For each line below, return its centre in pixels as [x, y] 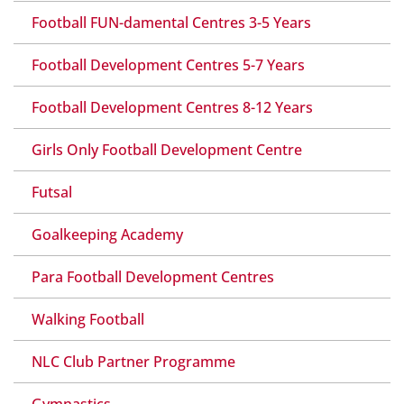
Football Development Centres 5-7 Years [168, 64]
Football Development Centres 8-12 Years [172, 107]
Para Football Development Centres [153, 276]
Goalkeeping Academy [107, 234]
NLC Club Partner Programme [133, 361]
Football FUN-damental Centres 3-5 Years [171, 22]
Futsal [52, 192]
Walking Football [88, 319]
